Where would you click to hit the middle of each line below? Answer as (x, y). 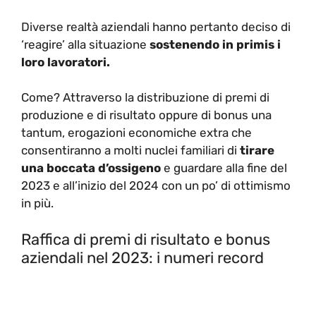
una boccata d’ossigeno (91, 168)
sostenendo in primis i (214, 44)
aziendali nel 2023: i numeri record (142, 257)
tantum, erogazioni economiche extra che (136, 133)
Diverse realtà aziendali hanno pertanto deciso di (156, 26)
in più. (37, 203)
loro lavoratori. (66, 62)
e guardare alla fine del (224, 168)
